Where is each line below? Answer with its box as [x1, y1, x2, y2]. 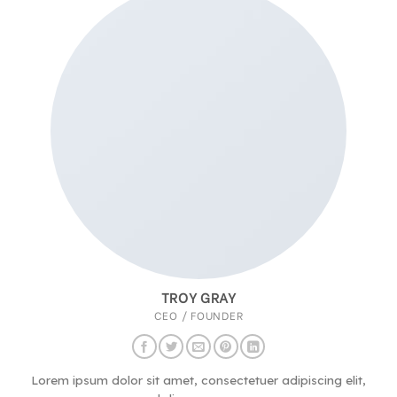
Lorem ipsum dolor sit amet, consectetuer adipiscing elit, [31, 371, 366, 387]
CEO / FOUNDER [153, 307, 244, 323]
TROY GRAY [160, 287, 237, 307]
